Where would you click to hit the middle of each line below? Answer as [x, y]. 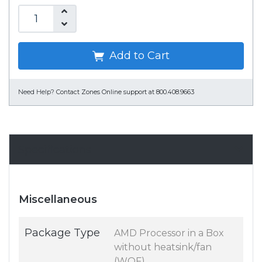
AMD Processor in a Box [169, 233]
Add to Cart [138, 56]
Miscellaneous [58, 200]
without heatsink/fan [163, 247]
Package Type [62, 233]
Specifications [55, 150]
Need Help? [36, 92]
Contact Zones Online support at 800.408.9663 [125, 92]
